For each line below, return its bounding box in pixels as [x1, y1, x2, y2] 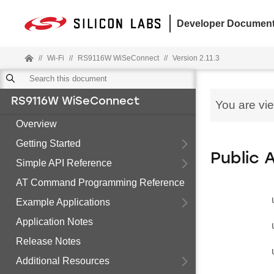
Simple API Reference [16, 158, 112, 168]
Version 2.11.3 [172, 54, 220, 62]
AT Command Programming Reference [16, 177, 185, 188]
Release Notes [16, 236, 81, 246]
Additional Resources [16, 256, 109, 266]
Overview [16, 119, 57, 129]
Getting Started [16, 138, 81, 149]
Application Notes [16, 217, 93, 227]
